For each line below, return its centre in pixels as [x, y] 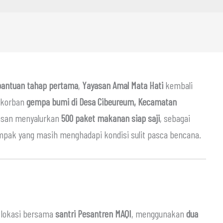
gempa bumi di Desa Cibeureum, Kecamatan [102, 101]
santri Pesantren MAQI [93, 213]
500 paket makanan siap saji [111, 118]
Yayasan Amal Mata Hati [123, 85]
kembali [178, 85]
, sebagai [175, 118]
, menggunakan [159, 213]
